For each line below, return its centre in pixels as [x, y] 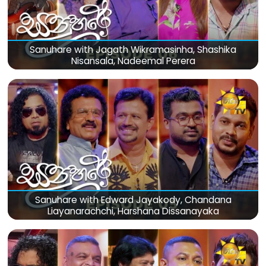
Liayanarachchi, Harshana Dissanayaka [133, 211]
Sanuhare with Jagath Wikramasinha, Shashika [133, 49]
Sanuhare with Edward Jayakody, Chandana [133, 199]
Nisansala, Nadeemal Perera [133, 61]
